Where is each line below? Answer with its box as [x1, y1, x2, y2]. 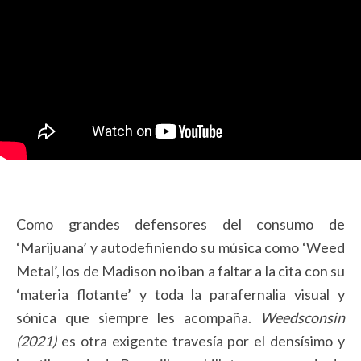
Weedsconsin [260, 309, 345, 327]
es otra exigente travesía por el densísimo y [60, 332, 345, 351]
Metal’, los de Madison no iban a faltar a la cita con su [16, 262, 345, 280]
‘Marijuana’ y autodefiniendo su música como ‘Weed [16, 239, 345, 257]
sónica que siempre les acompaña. [16, 309, 260, 327]
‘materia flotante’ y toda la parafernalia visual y [16, 285, 345, 304]
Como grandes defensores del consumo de [16, 215, 345, 234]
